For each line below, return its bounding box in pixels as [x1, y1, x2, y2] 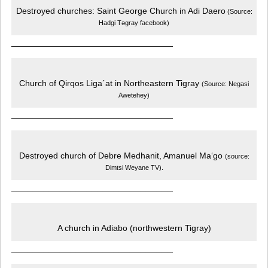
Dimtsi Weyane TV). [105, 163, 163, 171]
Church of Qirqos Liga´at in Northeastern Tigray [19, 78, 202, 88]
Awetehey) [118, 91, 150, 99]
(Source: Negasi [202, 80, 249, 87]
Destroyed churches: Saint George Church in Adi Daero [16, 6, 226, 16]
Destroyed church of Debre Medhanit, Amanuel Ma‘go [19, 151, 225, 160]
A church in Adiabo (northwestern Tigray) [57, 223, 211, 233]
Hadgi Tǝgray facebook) [99, 19, 169, 26]
